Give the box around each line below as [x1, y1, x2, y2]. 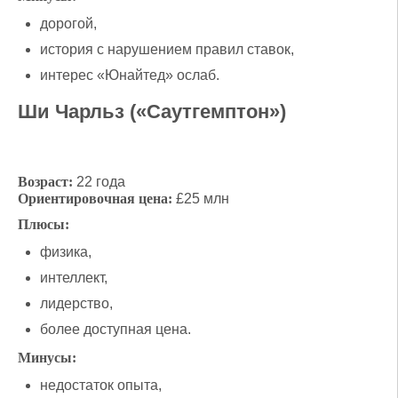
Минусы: [18, 349, 76, 365]
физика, [40, 243, 92, 259]
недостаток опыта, [40, 377, 162, 393]
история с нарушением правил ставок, [40, 41, 294, 57]
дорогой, [40, 15, 97, 31]
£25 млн [172, 190, 229, 206]
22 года [73, 173, 125, 189]
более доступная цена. [40, 321, 191, 337]
